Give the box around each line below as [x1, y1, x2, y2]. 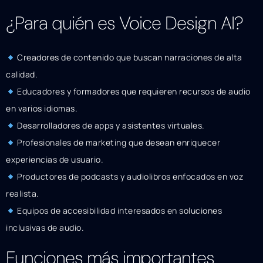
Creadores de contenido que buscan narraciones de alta [15, 52, 242, 63]
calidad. [6, 69, 38, 80]
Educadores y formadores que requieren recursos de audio [15, 86, 251, 97]
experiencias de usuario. [6, 154, 103, 166]
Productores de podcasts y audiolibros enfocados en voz [15, 171, 244, 183]
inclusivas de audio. [6, 222, 84, 234]
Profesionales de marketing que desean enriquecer [15, 137, 221, 149]
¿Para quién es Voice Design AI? [6, 11, 243, 36]
